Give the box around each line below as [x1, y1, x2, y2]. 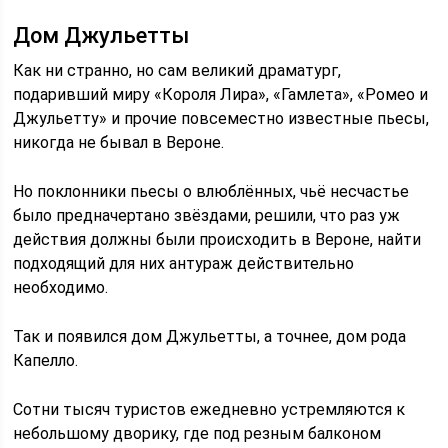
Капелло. [13, 350, 79, 370]
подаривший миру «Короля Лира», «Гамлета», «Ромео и [13, 84, 429, 104]
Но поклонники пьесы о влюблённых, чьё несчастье [13, 181, 410, 201]
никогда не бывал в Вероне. [13, 132, 225, 152]
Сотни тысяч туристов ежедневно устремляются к [13, 399, 406, 419]
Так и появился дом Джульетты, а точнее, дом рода [13, 326, 407, 346]
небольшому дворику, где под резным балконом [13, 423, 382, 443]
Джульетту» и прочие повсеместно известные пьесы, [13, 108, 430, 128]
